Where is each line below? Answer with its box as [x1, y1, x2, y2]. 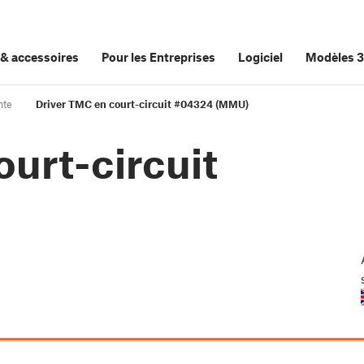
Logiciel [238, 50, 283, 64]
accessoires [11, 50, 79, 64]
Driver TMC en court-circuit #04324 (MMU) [36, 97, 249, 111]
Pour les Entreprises [102, 50, 215, 64]
